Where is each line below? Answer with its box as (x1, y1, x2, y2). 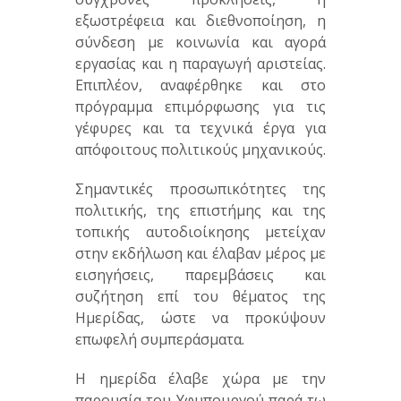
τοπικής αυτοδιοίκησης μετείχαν (75, 222, 326, 243)
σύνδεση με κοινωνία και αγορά (75, 32, 326, 53)
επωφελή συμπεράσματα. (75, 329, 244, 350)
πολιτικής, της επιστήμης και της (75, 200, 326, 221)
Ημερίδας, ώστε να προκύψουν (75, 308, 326, 328)
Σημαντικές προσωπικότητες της (75, 179, 326, 200)
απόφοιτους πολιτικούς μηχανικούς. (75, 140, 326, 160)
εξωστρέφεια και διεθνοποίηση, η (75, 11, 326, 31)
